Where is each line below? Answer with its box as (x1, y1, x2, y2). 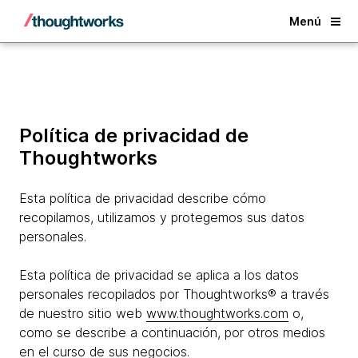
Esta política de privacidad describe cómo (19, 190, 266, 206)
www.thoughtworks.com (146, 305, 288, 321)
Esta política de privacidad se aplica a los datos (19, 267, 299, 283)
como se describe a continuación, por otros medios (19, 324, 325, 340)
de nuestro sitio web (19, 305, 146, 321)
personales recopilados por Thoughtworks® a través (19, 286, 329, 302)
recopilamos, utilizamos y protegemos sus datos (19, 209, 304, 225)
